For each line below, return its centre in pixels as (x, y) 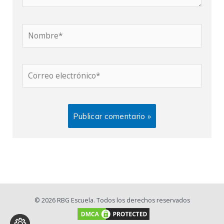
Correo (35, 69)
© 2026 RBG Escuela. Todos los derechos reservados (112, 200)
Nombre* (39, 29)
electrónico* (44, 82)
